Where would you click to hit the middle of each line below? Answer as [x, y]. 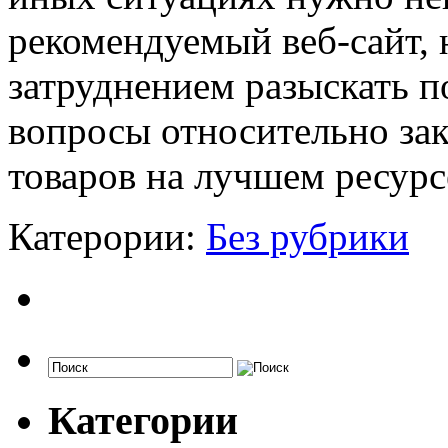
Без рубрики [307, 236]
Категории [143, 420]
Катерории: [107, 236]
